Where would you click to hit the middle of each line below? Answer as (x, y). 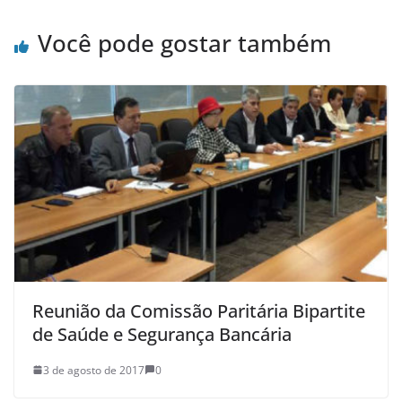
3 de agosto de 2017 (94, 370)
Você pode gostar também (184, 44)
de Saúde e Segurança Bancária (162, 334)
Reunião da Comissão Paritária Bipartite (199, 310)
